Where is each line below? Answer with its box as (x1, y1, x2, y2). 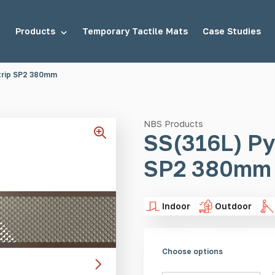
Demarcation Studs (103, 118, 198, 130)
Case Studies (203, 26, 261, 36)
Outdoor (215, 201, 252, 211)
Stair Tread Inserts (104, 179, 198, 192)
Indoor (162, 201, 190, 211)
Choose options (162, 247, 223, 256)
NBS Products (144, 118, 203, 129)
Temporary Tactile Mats (82, 26, 188, 36)
